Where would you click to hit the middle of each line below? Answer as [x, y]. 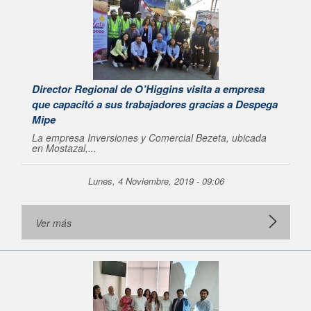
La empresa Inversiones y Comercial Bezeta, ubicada [149, 137]
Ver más [53, 223]
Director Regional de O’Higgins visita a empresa [148, 89]
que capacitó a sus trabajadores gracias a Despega [155, 104]
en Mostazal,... [64, 148]
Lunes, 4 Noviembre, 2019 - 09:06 [156, 181]
